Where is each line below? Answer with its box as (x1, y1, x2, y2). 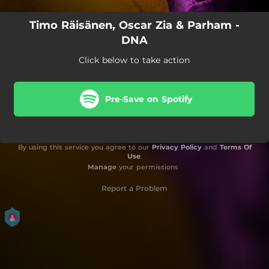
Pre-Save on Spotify (104, 93, 192, 104)
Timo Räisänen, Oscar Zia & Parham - (29, 19, 240, 32)
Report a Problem (101, 184, 168, 193)
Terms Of (219, 143, 252, 151)
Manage (87, 163, 116, 171)
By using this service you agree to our (17, 143, 152, 151)
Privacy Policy (151, 143, 202, 151)
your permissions (116, 163, 178, 171)
